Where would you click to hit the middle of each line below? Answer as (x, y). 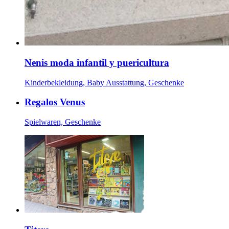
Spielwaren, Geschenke (63, 122)
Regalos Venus (55, 102)
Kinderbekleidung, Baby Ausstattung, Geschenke (104, 82)
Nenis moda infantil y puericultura (97, 62)
